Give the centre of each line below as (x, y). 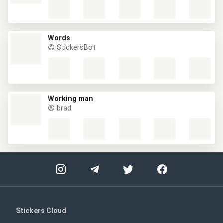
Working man (70, 99)
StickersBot (75, 48)
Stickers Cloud (41, 211)
